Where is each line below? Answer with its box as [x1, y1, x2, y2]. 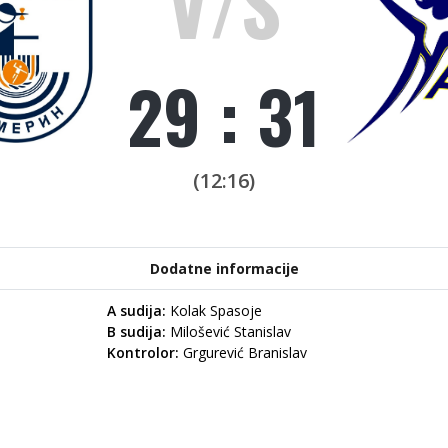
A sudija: [107, 301, 170, 320]
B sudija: [107, 322, 170, 341]
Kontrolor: [107, 343, 179, 362]
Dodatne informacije [149, 259, 299, 278]
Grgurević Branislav [179, 343, 307, 362]
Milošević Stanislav [170, 322, 291, 341]
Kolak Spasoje [170, 301, 262, 320]
